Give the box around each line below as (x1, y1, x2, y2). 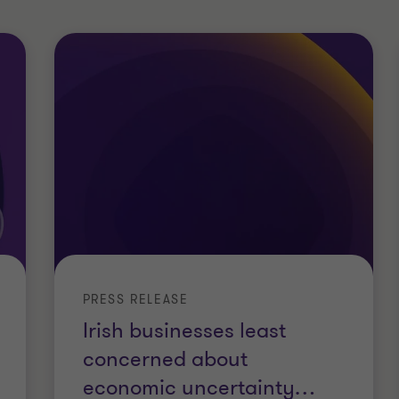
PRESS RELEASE (82, 291, 189, 309)
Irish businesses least (82, 317, 286, 346)
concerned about (82, 346, 248, 374)
